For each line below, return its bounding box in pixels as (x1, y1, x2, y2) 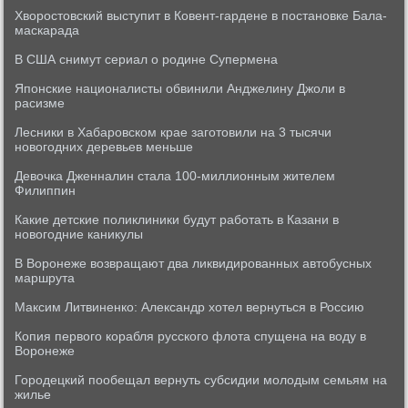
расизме (15, 96, 66, 110)
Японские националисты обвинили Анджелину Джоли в (15, 81, 346, 96)
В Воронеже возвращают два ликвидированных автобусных (15, 256, 372, 270)
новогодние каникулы (15, 227, 144, 241)
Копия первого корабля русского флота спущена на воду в (15, 329, 367, 343)
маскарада (15, 23, 80, 37)
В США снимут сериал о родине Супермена (15, 52, 279, 66)
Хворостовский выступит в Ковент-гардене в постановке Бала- (15, 8, 388, 23)
